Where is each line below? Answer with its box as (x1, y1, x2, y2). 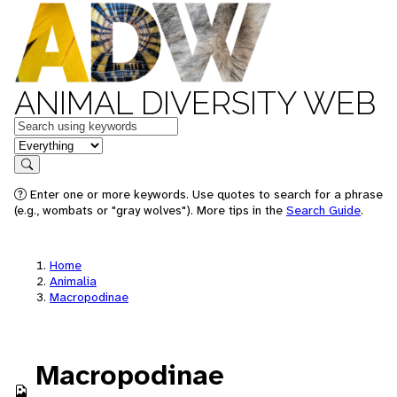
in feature (13, 135, 72, 153)
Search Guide (286, 202, 361, 218)
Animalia (50, 273, 97, 289)
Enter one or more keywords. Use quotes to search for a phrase (27, 186, 383, 202)
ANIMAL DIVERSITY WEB (14, 84, 376, 121)
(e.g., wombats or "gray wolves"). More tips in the (14, 202, 286, 218)
